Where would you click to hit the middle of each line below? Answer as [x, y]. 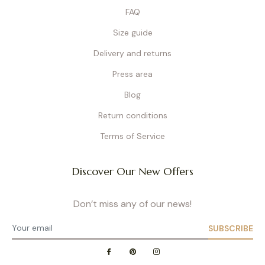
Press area [132, 74]
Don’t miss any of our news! [132, 203]
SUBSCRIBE [231, 228]
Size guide [132, 32]
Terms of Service [132, 136]
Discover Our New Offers [132, 171]
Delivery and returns [132, 53]
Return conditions [132, 115]
